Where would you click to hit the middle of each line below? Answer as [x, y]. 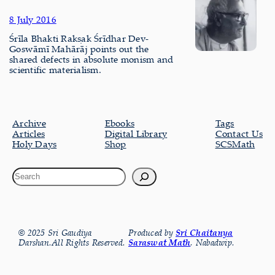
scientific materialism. [55, 69]
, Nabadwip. [213, 242]
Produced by [152, 232]
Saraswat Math [160, 242]
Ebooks [119, 122]
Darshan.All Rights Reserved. [72, 242]
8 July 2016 [33, 19]
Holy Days [35, 143]
